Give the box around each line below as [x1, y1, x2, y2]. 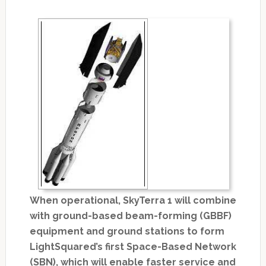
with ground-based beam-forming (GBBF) [29, 210, 232, 222]
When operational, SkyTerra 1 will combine [29, 195, 236, 207]
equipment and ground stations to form [29, 226, 224, 237]
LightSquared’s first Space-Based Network [29, 241, 236, 253]
